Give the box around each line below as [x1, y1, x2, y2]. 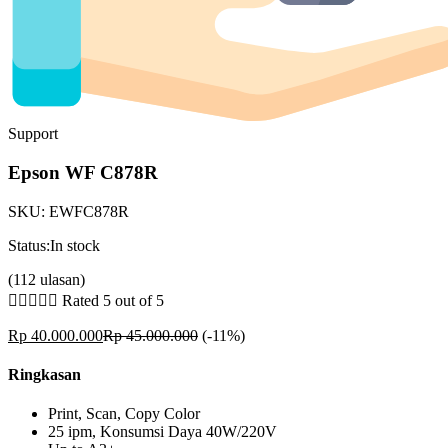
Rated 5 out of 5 [62, 291, 164, 309]
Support [8, 125, 58, 143]
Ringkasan [8, 366, 81, 384]
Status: [8, 236, 50, 254]
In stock [50, 236, 100, 254]
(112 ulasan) [8, 270, 85, 288]
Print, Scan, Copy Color [48, 405, 200, 423]
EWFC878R [49, 202, 129, 220]
